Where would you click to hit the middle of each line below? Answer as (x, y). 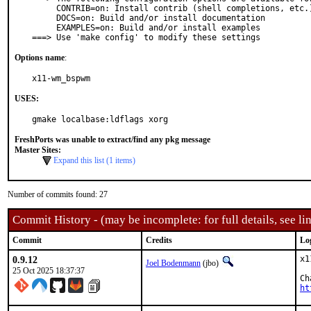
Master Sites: (38, 150)
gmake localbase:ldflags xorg (100, 119)
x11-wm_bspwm (61, 78)
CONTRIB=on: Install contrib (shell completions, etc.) (44, 8)
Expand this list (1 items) (94, 160)
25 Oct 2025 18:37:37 (49, 271)
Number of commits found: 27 (58, 194)
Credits (159, 240)
